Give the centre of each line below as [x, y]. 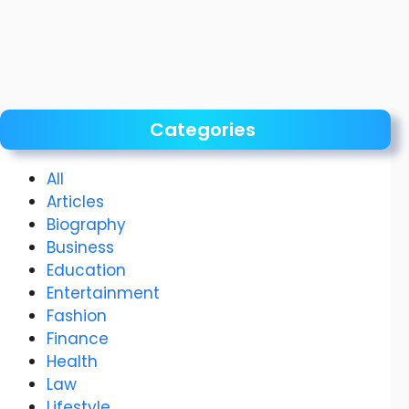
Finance [78, 338]
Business [80, 247]
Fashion [77, 315]
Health [72, 361]
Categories [202, 129]
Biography [86, 224]
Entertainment [103, 293]
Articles [75, 201]
